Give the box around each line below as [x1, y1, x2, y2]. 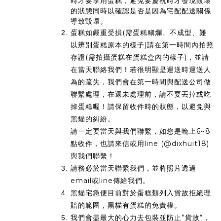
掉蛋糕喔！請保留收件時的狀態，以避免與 [71, 102, 211, 111]
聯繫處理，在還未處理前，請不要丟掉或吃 [71, 90, 211, 99]
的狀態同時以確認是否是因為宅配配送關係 [71, 6, 211, 16]
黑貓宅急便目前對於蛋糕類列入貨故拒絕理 [71, 188, 211, 198]
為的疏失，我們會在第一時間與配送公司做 [71, 77, 211, 87]
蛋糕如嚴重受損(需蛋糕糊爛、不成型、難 [71, 28, 207, 37]
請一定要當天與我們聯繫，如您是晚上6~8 [71, 127, 211, 136]
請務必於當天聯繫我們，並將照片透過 [71, 164, 196, 173]
